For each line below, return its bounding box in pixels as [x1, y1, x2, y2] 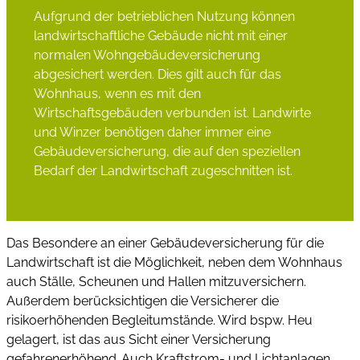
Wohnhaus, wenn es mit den [33, 85, 201, 101]
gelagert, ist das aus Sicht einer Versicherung [6, 332, 271, 348]
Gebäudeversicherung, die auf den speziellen [33, 143, 301, 159]
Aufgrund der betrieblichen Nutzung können [33, 8, 295, 24]
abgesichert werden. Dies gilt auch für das [33, 66, 281, 82]
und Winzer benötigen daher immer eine [33, 124, 271, 140]
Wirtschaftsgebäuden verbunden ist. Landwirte [33, 104, 311, 121]
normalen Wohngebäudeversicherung [33, 47, 260, 63]
